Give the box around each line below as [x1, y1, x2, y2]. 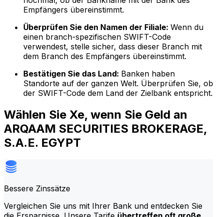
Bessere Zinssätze [4, 183, 70, 193]
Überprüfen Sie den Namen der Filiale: [23, 22, 170, 32]
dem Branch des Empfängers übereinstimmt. [23, 51, 186, 62]
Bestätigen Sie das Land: [23, 69, 121, 79]
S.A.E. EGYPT [4, 135, 81, 150]
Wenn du [170, 22, 203, 32]
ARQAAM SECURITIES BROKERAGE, [4, 121, 207, 136]
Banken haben [121, 69, 175, 79]
